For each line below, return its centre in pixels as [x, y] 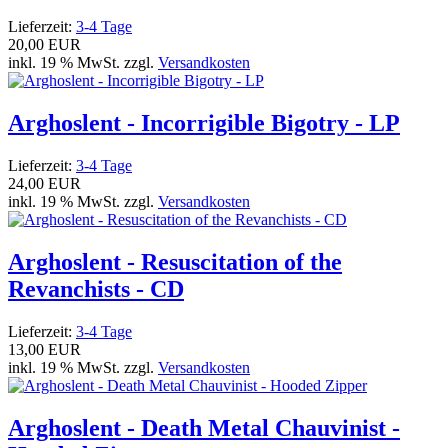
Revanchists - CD [96, 288]
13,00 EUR [44, 349]
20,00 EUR [44, 44]
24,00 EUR [44, 183]
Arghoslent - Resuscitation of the [175, 261]
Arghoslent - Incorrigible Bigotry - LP [204, 122]
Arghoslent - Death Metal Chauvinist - [204, 427]
